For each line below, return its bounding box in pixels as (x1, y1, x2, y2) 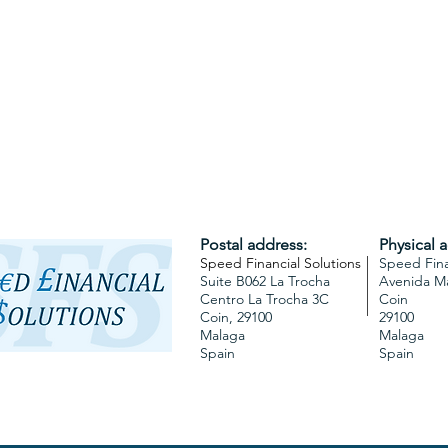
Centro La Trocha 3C (200, 290, 329, 308)
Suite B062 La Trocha (200, 272, 330, 290)
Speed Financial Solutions (200, 254, 361, 272)
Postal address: (200, 235, 307, 254)
